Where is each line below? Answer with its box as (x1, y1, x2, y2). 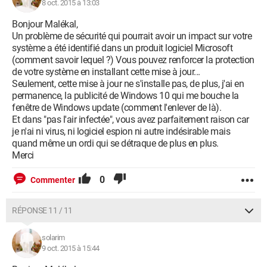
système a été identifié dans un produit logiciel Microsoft (12, 42, 232, 54)
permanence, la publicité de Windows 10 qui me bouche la (12, 90, 239, 101)
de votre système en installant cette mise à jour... (12, 66, 200, 77)
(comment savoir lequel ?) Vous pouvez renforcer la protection (12, 54, 254, 66)
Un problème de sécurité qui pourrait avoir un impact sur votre (12, 30, 252, 42)
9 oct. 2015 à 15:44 (42, 244, 100, 253)
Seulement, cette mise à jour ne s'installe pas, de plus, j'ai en (12, 78, 244, 89)
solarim (42, 233, 65, 242)
